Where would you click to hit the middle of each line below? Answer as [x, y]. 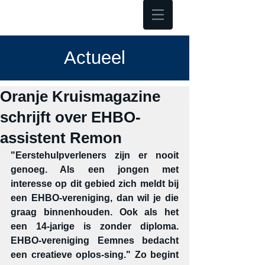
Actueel [95, 58]
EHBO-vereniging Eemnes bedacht [95, 240]
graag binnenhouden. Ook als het [95, 212]
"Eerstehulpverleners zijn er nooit [95, 155]
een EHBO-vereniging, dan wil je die [95, 198]
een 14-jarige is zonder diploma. [95, 226]
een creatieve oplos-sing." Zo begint [95, 255]
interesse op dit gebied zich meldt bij [95, 184]
